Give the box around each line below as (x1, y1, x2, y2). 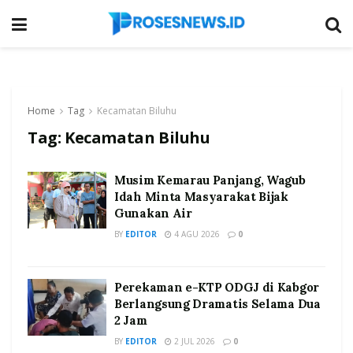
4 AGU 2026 (172, 229, 220, 240)
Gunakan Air (114, 206, 192, 221)
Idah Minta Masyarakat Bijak (114, 189, 288, 204)
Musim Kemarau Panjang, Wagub (114, 173, 306, 188)
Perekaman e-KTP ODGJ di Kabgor (114, 280, 319, 295)
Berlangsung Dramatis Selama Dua (114, 296, 321, 311)
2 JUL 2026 (172, 336, 215, 347)
